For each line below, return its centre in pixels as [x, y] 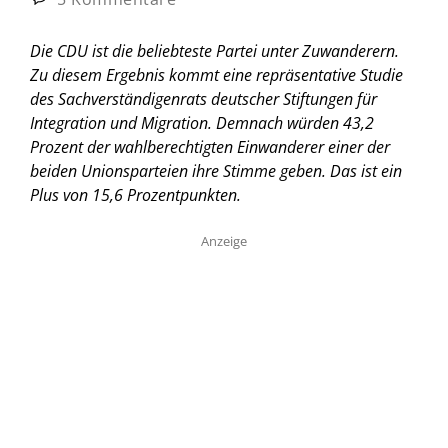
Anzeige [224, 240]
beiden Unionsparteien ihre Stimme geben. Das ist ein [216, 170]
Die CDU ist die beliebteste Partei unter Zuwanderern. [214, 50]
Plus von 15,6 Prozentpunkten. [135, 194]
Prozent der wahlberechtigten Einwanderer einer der [210, 146]
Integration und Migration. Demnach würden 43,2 [202, 122]
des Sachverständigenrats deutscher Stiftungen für [203, 98]
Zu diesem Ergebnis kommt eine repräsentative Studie [216, 74]
